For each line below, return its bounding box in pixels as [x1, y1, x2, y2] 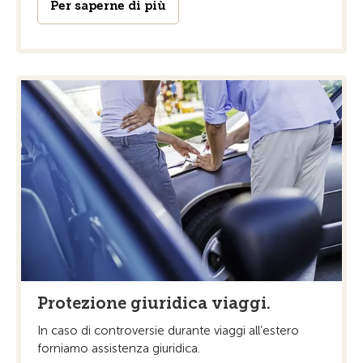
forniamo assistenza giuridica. [37, 340, 200, 356]
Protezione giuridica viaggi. [37, 293, 271, 313]
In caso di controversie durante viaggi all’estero [37, 322, 299, 338]
